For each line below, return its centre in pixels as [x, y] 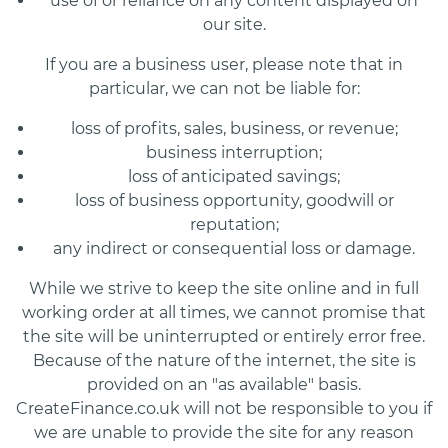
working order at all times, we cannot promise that [224, 313]
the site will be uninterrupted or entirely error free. [224, 337]
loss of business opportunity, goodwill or [234, 201]
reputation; [234, 225]
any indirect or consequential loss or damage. [234, 249]
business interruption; [234, 153]
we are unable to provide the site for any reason [224, 433]
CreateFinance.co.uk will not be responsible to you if [224, 409]
